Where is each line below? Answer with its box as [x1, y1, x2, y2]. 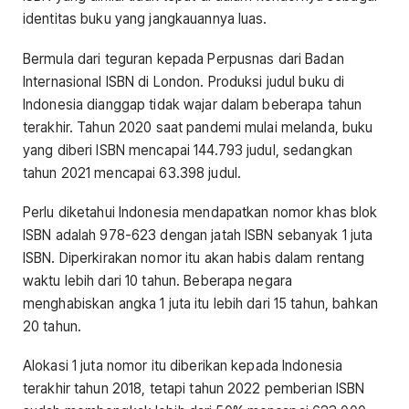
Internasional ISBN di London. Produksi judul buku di [23, 72, 345, 90]
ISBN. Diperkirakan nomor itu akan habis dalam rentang [23, 248, 365, 267]
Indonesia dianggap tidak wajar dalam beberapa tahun [23, 95, 362, 113]
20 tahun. [23, 317, 82, 335]
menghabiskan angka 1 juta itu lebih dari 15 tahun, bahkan [23, 294, 378, 312]
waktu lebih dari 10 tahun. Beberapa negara [23, 271, 293, 289]
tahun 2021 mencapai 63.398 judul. [23, 163, 242, 182]
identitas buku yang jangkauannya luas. [23, 10, 267, 28]
